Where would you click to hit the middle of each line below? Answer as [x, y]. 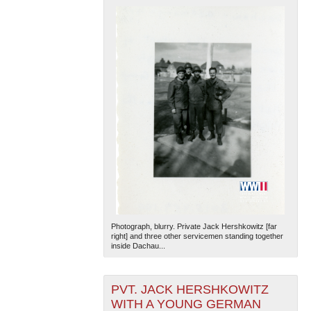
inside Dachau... [138, 245]
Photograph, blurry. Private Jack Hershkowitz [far [194, 226]
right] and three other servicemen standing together [197, 236]
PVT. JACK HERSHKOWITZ [190, 289]
